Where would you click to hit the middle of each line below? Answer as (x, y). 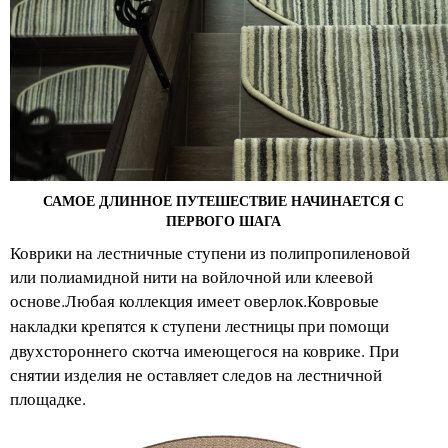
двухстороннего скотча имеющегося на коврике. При (204, 350)
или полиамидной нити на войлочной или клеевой (191, 276)
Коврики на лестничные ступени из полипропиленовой (210, 252)
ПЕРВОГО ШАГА (224, 220)
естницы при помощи (311, 325)
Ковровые (343, 301)
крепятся (113, 326)
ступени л (195, 326)
